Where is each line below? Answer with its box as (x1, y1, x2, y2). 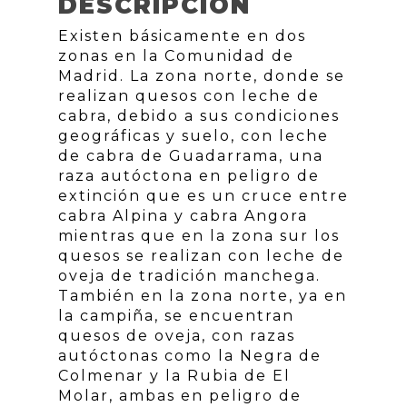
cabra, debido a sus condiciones (58, 107, 340, 124)
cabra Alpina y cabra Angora (58, 207, 308, 224)
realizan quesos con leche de (58, 87, 320, 104)
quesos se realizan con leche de (58, 247, 344, 264)
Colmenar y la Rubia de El (58, 367, 291, 384)
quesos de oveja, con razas (58, 327, 295, 344)
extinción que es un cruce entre (58, 187, 349, 204)
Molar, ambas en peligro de (58, 387, 302, 404)
